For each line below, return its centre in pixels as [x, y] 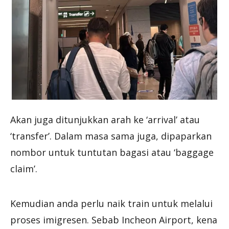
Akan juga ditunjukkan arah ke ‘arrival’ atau [105, 119]
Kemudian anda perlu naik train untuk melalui [111, 203]
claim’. [24, 168]
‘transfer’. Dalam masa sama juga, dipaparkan [111, 136]
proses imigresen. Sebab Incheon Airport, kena [114, 220]
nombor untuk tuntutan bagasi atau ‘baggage [112, 152]
